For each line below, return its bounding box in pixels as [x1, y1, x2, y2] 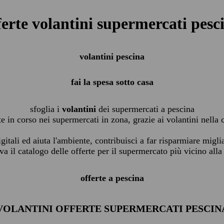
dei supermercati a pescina [95, 104, 194, 114]
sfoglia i [29, 104, 62, 114]
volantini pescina [79, 51, 144, 61]
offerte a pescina [80, 172, 144, 183]
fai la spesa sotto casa [70, 76, 153, 87]
